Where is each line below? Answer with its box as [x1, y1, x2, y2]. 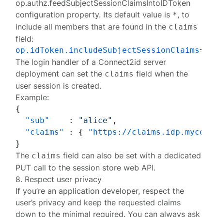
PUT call [15, 163, 46, 172]
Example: [15, 93, 49, 102]
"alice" [78, 116, 113, 125]
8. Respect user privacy [15, 174, 102, 184]
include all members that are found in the [15, 22, 169, 31]
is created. [61, 81, 102, 91]
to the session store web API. [46, 163, 156, 172]
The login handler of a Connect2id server [15, 57, 167, 67]
